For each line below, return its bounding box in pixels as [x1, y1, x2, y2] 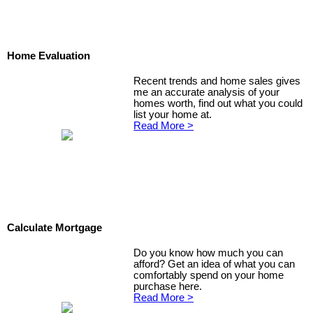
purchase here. [133, 280, 203, 292]
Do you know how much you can [133, 247, 284, 259]
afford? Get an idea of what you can [133, 258, 296, 270]
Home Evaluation [7, 50, 90, 62]
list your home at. [133, 108, 212, 120]
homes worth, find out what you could [133, 97, 303, 109]
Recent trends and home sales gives [133, 75, 301, 87]
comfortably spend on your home [133, 269, 284, 281]
